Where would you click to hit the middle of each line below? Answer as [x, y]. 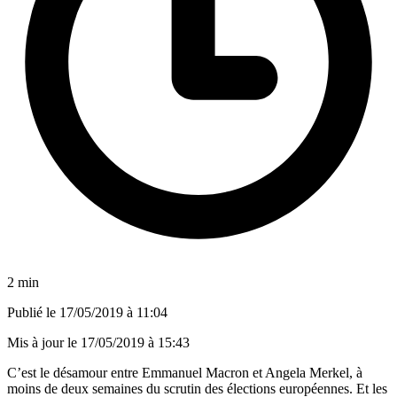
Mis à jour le [44, 342]
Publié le [33, 312]
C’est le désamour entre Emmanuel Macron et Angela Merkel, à [185, 372]
